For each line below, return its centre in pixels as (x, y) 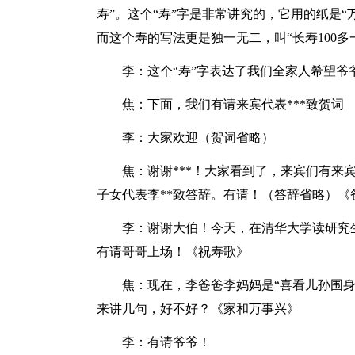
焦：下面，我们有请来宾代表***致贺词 (233, 104)
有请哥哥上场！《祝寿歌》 (173, 252)
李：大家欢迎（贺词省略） (198, 137)
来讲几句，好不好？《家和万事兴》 (198, 309)
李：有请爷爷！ (166, 342)
